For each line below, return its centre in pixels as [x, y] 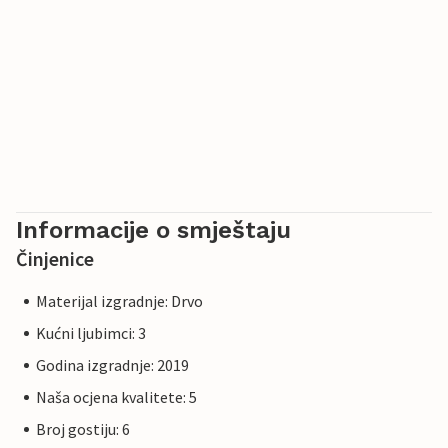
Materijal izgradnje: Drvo [119, 301]
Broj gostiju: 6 [83, 429]
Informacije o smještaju [153, 230]
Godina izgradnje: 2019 [112, 365]
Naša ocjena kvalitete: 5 [116, 397]
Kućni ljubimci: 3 [91, 333]
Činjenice [55, 259]
